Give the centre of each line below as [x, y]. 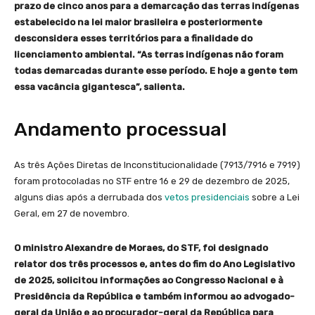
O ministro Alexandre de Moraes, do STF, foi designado [141, 248]
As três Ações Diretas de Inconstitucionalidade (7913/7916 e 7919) [157, 165]
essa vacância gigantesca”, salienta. [99, 87]
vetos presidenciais [207, 198]
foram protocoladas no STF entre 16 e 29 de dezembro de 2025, [152, 181]
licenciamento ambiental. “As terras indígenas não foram [149, 55]
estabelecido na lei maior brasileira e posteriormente [138, 22]
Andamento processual [120, 130]
